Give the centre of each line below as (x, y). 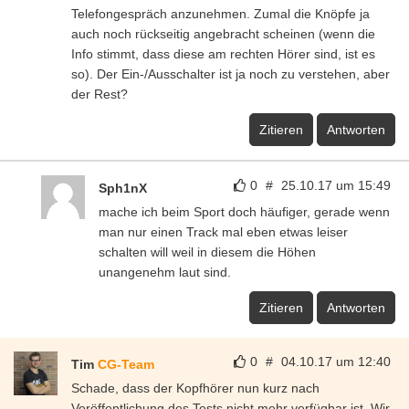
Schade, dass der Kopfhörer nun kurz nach (195, 388)
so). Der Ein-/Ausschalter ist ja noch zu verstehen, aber (231, 73)
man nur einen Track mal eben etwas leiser (223, 231)
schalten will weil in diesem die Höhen (207, 252)
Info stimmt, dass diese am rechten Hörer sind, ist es (223, 53)
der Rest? (100, 94)
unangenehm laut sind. (165, 272)
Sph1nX (123, 188)
